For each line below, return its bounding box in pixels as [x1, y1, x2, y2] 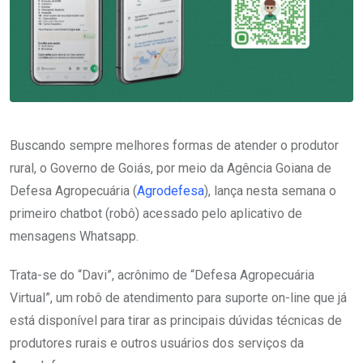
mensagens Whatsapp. [10, 228, 139, 245]
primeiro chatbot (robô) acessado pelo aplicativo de [10, 206, 302, 222]
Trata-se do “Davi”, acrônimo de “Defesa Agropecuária [10, 267, 314, 284]
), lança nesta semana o [204, 183, 336, 199]
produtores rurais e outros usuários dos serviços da [10, 335, 304, 352]
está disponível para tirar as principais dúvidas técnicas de [10, 313, 342, 329]
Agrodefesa [137, 183, 204, 199]
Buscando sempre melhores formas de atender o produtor [10, 138, 339, 154]
